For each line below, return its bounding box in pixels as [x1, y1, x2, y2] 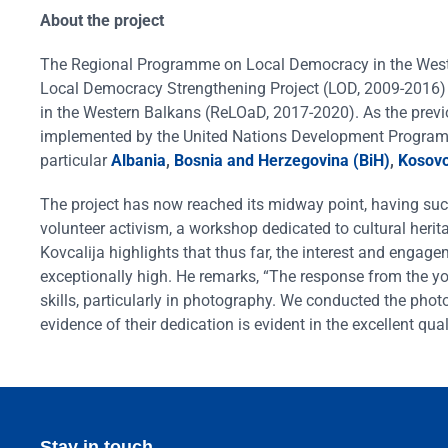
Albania [111, 150, 166, 170]
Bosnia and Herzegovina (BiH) [174, 150, 390, 170]
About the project [40, 10, 164, 30]
